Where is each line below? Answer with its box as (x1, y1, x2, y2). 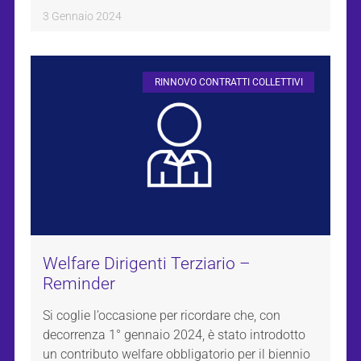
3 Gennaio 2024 (43, 9, 122, 23)
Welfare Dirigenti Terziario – (43, 253, 251, 273)
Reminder (43, 273, 115, 293)
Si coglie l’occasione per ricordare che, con (43, 307, 280, 323)
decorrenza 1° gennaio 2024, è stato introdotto (43, 326, 305, 342)
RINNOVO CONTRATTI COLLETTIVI (154, 76, 303, 88)
